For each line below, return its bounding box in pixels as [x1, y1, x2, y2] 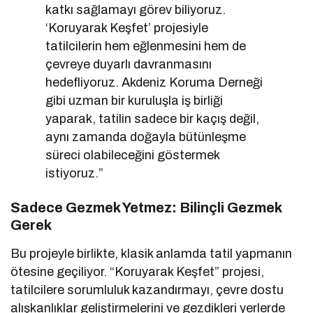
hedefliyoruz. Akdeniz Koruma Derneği [45, 75, 263, 89]
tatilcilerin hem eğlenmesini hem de [45, 38, 247, 53]
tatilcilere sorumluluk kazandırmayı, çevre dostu [10, 282, 284, 297]
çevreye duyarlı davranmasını [45, 57, 212, 71]
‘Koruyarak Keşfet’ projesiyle [45, 20, 209, 35]
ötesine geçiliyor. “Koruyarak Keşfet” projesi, [10, 264, 265, 279]
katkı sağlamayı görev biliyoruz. [45, 2, 226, 17]
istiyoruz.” [45, 166, 103, 180]
